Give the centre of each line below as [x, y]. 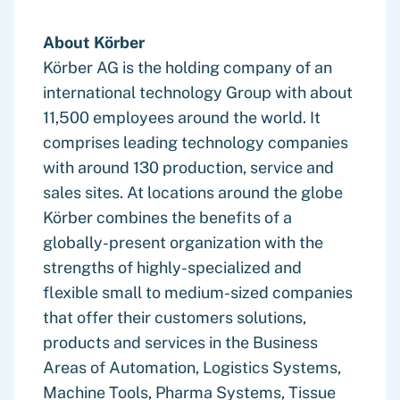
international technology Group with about [198, 92]
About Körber [94, 42]
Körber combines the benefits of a [167, 217]
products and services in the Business [180, 342]
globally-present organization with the [183, 242]
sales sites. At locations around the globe [193, 192]
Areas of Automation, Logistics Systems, [192, 367]
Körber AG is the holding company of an [187, 67]
